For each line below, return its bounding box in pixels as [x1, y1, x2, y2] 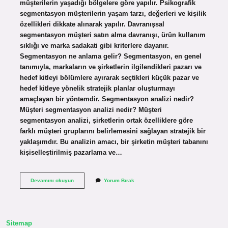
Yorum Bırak [103, 177, 134, 183]
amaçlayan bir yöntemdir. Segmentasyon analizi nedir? [19, 95, 194, 103]
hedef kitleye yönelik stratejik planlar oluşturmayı [19, 84, 175, 92]
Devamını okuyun [30, 177, 74, 183]
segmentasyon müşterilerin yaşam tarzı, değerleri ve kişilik [19, 9, 206, 17]
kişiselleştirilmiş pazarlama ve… [19, 148, 122, 156]
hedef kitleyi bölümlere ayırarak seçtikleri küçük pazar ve [19, 73, 199, 81]
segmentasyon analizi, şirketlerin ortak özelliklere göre [19, 116, 193, 124]
